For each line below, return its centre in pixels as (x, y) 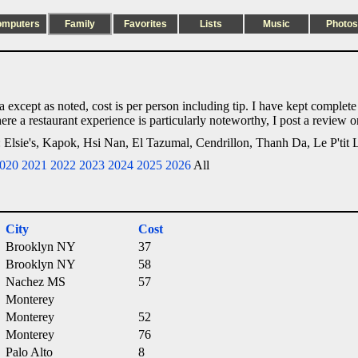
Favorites (145, 24)
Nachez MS (36, 282)
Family (80, 24)
